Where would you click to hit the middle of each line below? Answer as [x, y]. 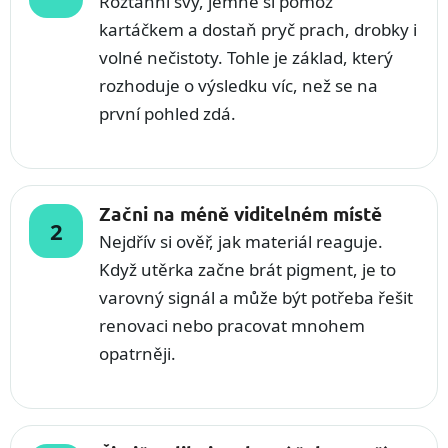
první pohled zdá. [167, 113]
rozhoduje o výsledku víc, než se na [238, 85]
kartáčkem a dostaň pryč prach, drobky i [258, 29]
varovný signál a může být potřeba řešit [256, 297]
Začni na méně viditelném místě [240, 213]
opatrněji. [137, 353]
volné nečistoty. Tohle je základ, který [246, 57]
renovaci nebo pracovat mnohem [232, 325]
